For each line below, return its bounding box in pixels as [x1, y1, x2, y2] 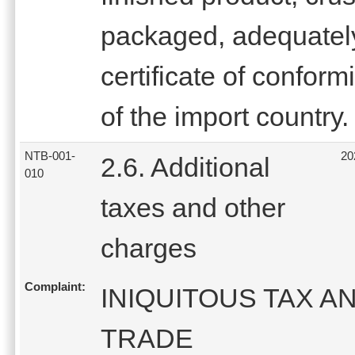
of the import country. [101, 101, 349, 132]
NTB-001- [25, 149, 75, 162]
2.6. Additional [101, 151, 270, 182]
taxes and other [101, 192, 285, 223]
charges [101, 232, 197, 263]
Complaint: [25, 280, 86, 293]
